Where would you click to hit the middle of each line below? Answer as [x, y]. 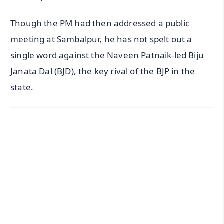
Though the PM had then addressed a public [100, 23]
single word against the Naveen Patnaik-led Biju [107, 55]
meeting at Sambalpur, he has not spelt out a [101, 39]
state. [22, 87]
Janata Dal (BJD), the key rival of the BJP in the [103, 71]
